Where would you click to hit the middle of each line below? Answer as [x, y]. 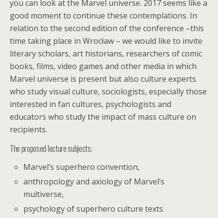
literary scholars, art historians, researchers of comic [106, 54]
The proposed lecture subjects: [51, 148]
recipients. [28, 129]
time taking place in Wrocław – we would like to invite [106, 41]
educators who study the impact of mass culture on [103, 117]
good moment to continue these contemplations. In [103, 16]
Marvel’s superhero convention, [82, 167]
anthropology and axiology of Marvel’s [94, 182]
